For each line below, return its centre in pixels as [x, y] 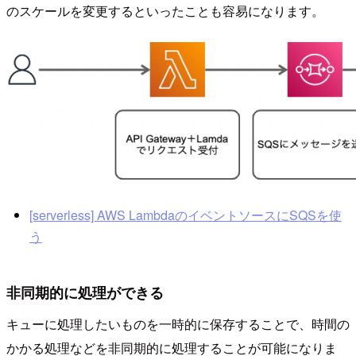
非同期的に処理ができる [85, 292]
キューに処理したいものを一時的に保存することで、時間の [178, 323]
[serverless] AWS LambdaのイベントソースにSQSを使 [185, 215]
